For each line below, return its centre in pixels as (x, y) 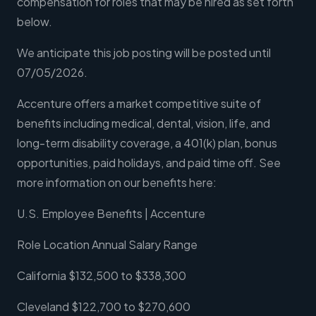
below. (35, 22)
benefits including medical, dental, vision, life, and (144, 123)
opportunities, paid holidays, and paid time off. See (149, 163)
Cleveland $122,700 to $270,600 (104, 307)
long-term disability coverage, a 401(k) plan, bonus (147, 143)
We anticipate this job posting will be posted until (144, 53)
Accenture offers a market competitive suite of (139, 104)
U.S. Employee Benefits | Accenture (111, 214)
